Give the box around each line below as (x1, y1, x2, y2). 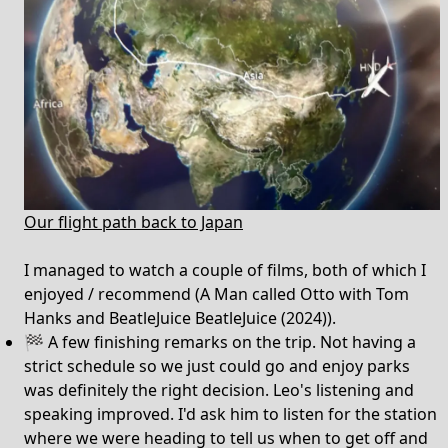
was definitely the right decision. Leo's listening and (24, 379, 414, 401)
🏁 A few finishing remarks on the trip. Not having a (24, 331, 416, 353)
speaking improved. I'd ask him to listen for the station (24, 403, 437, 425)
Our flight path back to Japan (24, 211, 243, 233)
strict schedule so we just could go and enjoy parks (24, 355, 410, 377)
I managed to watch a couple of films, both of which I (24, 259, 426, 281)
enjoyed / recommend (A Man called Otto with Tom (24, 283, 409, 305)
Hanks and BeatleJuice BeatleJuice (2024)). (24, 307, 336, 329)
